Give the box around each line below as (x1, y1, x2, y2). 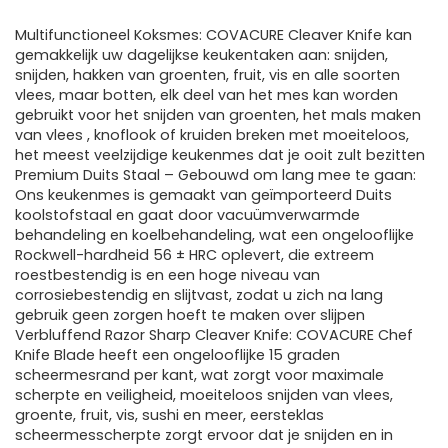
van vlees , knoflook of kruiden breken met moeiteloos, (15, 125, 409, 146)
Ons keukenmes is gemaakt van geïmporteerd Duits (15, 185, 392, 206)
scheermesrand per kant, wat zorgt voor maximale (15, 365, 384, 386)
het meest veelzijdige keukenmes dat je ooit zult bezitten (15, 145, 425, 166)
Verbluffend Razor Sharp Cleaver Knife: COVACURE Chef (15, 325, 413, 346)
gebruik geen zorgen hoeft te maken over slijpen (15, 305, 365, 326)
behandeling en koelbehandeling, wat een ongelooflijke (15, 225, 414, 246)
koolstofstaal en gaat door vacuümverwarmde (15, 205, 360, 226)
